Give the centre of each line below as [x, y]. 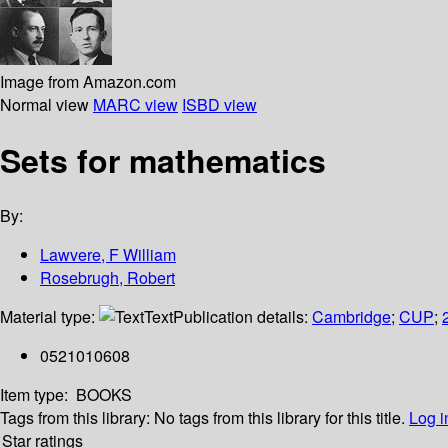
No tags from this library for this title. [279, 418]
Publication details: [242, 317]
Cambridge [351, 317]
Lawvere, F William [108, 255]
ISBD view [219, 104]
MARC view [135, 104]
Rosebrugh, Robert [107, 278]
